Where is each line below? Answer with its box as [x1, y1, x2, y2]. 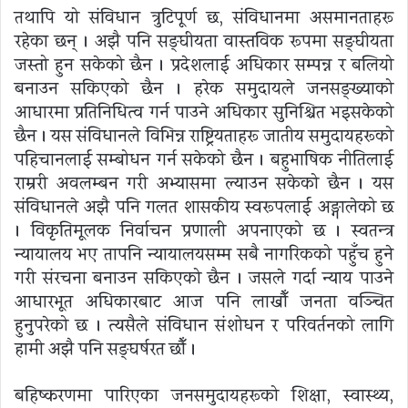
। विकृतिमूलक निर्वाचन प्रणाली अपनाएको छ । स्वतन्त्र [15, 217, 393, 245]
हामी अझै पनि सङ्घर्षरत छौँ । [15, 335, 196, 363]
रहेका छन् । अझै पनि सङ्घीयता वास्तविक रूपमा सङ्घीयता [15, 27, 393, 56]
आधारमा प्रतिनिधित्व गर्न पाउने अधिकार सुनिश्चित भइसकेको [15, 98, 393, 127]
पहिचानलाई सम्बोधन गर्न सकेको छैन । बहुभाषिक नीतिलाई [15, 146, 393, 174]
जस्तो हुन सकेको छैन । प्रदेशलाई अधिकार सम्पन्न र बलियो [15, 51, 393, 79]
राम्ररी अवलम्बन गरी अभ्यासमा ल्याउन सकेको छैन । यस [15, 169, 393, 198]
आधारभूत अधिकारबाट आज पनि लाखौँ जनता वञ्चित [15, 288, 393, 316]
